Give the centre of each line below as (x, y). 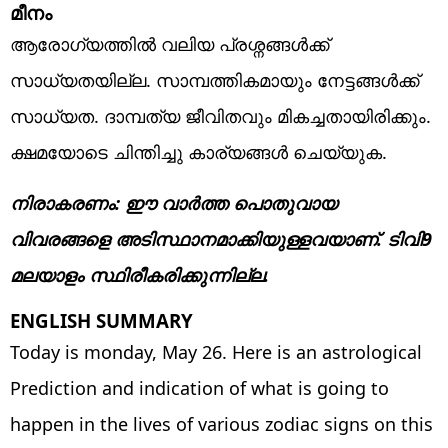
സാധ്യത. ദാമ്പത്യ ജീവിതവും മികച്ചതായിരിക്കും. (220, 115)
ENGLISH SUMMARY (101, 320)
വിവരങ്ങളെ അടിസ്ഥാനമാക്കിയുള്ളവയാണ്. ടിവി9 (221, 238)
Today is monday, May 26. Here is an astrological (216, 351)
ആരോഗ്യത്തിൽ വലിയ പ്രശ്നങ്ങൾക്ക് (169, 43)
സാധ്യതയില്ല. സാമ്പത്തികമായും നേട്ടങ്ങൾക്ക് (214, 79)
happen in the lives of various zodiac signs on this (221, 423)
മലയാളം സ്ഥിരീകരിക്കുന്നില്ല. (139, 274)
